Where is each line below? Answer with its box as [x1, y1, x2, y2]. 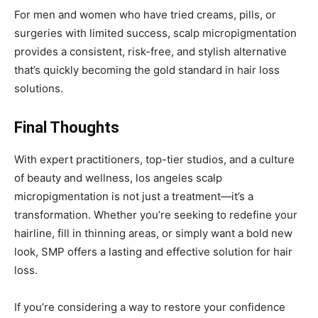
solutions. [14, 82, 63, 95]
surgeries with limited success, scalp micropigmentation [14, 26, 297, 40]
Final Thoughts [14, 119, 119, 136]
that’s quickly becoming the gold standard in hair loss [14, 63, 280, 77]
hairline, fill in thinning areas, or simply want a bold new [14, 226, 292, 240]
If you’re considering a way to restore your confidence [14, 300, 285, 314]
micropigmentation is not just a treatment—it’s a [14, 190, 253, 203]
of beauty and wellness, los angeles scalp [14, 171, 222, 185]
